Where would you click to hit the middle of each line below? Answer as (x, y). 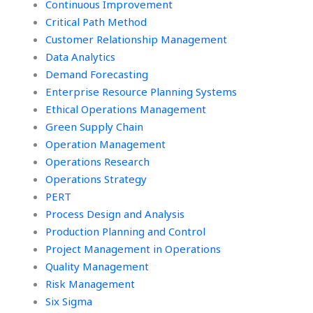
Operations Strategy (96, 179)
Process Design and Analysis (115, 214)
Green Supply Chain (94, 126)
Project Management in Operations (133, 249)
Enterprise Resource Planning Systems (141, 92)
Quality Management (97, 266)
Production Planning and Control (125, 231)
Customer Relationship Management (136, 39)
